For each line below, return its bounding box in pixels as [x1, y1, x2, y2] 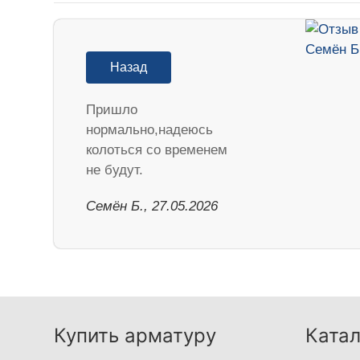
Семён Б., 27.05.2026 [86, 198, 219, 214]
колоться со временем [86, 141, 228, 157]
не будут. [86, 162, 144, 178]
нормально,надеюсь [86, 121, 214, 137]
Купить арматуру [54, 323, 217, 347]
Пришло [86, 101, 138, 117]
